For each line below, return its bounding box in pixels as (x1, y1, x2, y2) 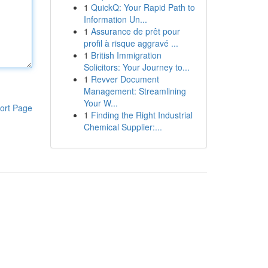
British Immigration (90, 49, 162, 61)
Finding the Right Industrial (90, 109, 193, 121)
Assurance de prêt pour (90, 25, 180, 37)
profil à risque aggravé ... (83, 37, 178, 49)
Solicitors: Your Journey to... (83, 61, 190, 73)
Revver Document (90, 73, 159, 85)
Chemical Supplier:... (83, 121, 162, 133)
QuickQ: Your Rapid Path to (90, 1, 195, 13)
